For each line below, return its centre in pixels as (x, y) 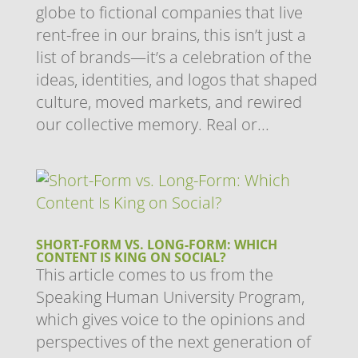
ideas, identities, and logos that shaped (176, 79)
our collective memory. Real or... (152, 124)
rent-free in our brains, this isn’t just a (171, 34)
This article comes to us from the (154, 274)
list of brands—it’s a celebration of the (173, 57)
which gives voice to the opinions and (170, 319)
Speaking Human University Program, (170, 296)
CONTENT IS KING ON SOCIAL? (131, 257)
